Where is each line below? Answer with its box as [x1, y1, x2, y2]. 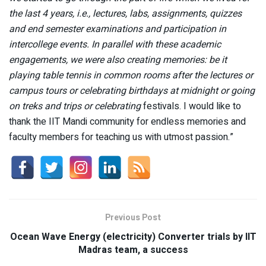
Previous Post [105, 211, 161, 224]
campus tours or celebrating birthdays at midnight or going [9, 83, 255, 98]
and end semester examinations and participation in [9, 21, 226, 36]
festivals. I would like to [143, 99, 241, 113]
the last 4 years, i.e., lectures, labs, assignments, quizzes [9, 6, 242, 21]
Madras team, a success [78, 242, 188, 257]
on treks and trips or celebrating [9, 99, 143, 113]
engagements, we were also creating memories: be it [9, 52, 227, 67]
